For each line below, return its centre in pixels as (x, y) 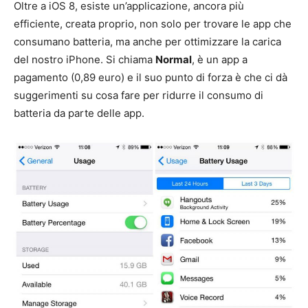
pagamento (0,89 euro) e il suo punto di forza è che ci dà (151, 78)
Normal (174, 60)
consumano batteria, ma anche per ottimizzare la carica (147, 42)
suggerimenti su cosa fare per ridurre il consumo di (139, 96)
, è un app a (220, 60)
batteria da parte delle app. (79, 113)
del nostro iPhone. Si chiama (85, 60)
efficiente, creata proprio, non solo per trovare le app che (153, 24)
